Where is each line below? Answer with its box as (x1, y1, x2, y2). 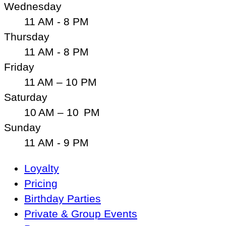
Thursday (4, 31, 49, 43)
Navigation (4, 177, 55, 189)
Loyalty (24, 162, 59, 175)
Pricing (24, 178, 58, 190)
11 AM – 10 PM (24, 76, 97, 88)
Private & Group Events (24, 208, 137, 220)
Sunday (4, 122, 41, 134)
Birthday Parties (24, 193, 101, 205)
